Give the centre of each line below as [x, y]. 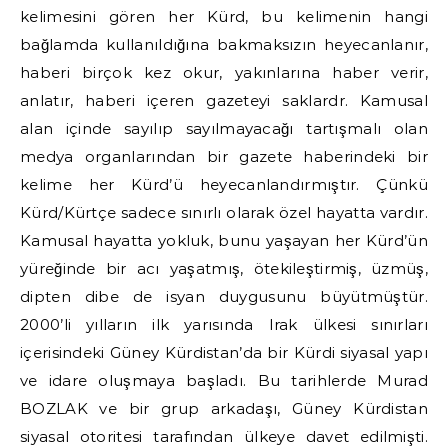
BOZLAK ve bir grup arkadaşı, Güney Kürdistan [224, 408]
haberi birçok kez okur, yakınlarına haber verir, [224, 72]
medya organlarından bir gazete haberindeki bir [224, 156]
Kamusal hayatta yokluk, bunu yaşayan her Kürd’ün [224, 240]
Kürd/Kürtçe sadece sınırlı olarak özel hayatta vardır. [224, 212]
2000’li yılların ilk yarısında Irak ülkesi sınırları [224, 324]
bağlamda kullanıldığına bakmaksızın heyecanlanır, [224, 44]
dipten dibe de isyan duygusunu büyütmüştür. [224, 296]
